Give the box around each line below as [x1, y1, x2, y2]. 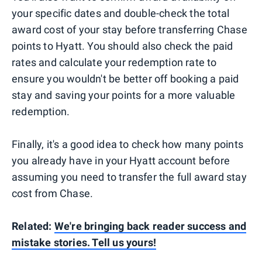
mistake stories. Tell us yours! [12, 236, 157, 249]
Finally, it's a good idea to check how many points [12, 137, 244, 150]
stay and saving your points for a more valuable [12, 88, 236, 101]
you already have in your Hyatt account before [12, 154, 230, 167]
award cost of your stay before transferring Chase [12, 23, 247, 36]
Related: [12, 219, 54, 232]
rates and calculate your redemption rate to [12, 56, 217, 68]
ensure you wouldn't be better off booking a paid [12, 72, 239, 85]
